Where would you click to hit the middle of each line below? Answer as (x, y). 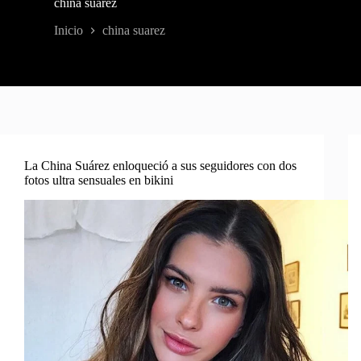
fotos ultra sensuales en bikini (99, 180)
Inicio (69, 30)
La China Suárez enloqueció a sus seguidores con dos (160, 165)
